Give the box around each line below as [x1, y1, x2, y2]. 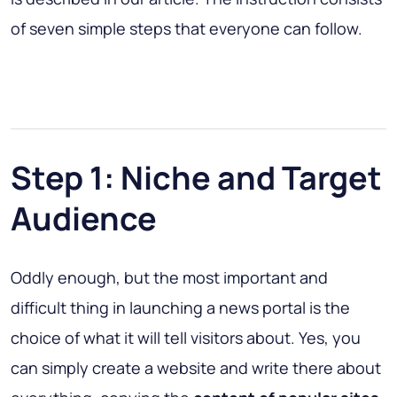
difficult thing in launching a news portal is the [11, 297, 350, 319]
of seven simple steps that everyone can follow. [11, 18, 362, 40]
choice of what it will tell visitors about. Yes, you [11, 327, 361, 349]
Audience [11, 197, 157, 241]
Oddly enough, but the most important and [11, 267, 328, 289]
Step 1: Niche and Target [11, 156, 382, 200]
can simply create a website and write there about [11, 357, 381, 379]
